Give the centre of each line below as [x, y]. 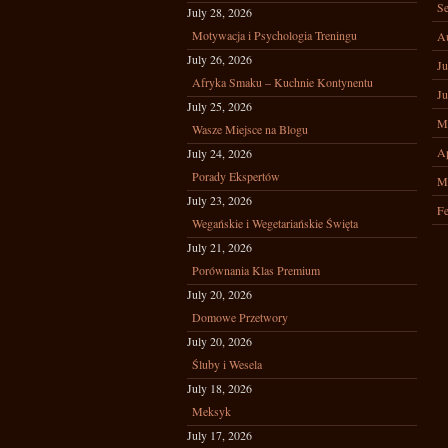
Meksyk [211, 411]
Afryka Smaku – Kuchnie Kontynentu [282, 82]
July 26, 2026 [219, 59]
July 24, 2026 [219, 153]
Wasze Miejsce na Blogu [250, 129]
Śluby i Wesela [227, 364]
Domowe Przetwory [240, 317]
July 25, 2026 [219, 106]
